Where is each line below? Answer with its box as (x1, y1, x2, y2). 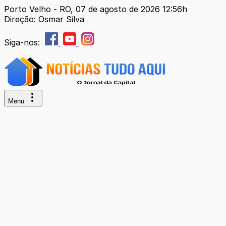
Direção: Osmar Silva (4, 14, 84, 24)
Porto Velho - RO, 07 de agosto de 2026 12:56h (4, 4, 187, 14)
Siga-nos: (4, 37, 42, 47)
